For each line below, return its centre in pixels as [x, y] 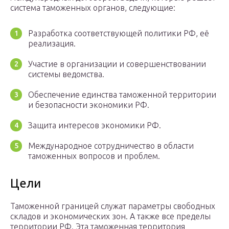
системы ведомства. [66, 74]
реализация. [52, 44]
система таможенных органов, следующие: [93, 8]
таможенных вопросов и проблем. [94, 156]
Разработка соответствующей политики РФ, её [119, 33]
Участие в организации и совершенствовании [117, 64]
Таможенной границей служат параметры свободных [113, 206]
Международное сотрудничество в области [111, 146]
